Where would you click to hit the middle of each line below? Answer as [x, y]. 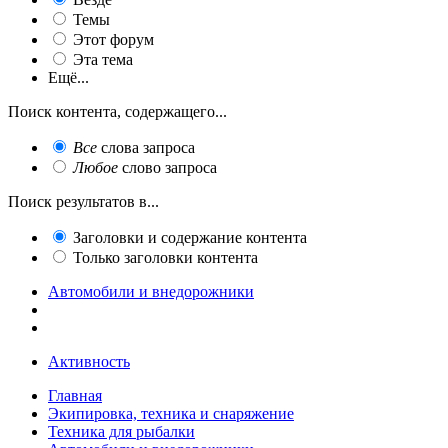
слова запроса [146, 147]
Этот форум [113, 39]
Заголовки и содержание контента [190, 237]
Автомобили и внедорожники [151, 291]
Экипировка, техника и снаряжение [171, 413]
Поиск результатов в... [83, 201]
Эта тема [103, 59]
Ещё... [68, 77]
